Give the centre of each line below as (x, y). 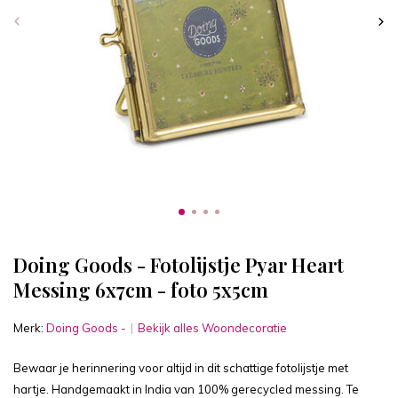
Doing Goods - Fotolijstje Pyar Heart (179, 265)
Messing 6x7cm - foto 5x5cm (141, 290)
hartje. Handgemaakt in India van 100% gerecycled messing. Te (186, 389)
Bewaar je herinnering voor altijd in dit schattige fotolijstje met (181, 368)
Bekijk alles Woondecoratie (212, 328)
